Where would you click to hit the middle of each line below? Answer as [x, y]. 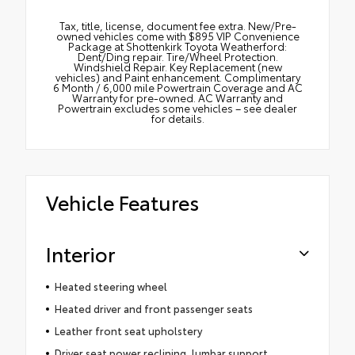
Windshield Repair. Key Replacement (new [177, 66]
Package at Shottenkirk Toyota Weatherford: [177, 46]
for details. [177, 118]
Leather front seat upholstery [128, 330]
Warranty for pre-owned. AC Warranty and [177, 97]
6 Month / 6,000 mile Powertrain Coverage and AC [177, 87]
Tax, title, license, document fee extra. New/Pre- [177, 25]
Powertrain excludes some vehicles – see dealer [177, 107]
